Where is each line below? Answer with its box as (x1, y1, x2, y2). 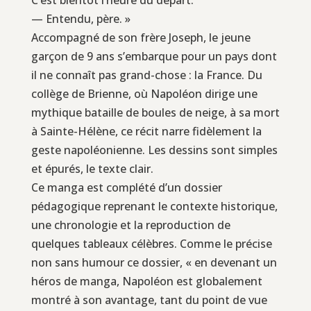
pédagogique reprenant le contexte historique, (31, 198, 278, 214)
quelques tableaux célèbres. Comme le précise (31, 235, 272, 251)
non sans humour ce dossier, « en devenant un (31, 254, 277, 270)
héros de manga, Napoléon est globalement (31, 273, 262, 289)
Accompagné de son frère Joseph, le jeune (31, 29, 251, 45)
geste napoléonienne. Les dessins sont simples (31, 142, 278, 158)
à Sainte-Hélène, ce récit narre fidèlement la (31, 123, 262, 139)
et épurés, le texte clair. (31, 160, 153, 176)
